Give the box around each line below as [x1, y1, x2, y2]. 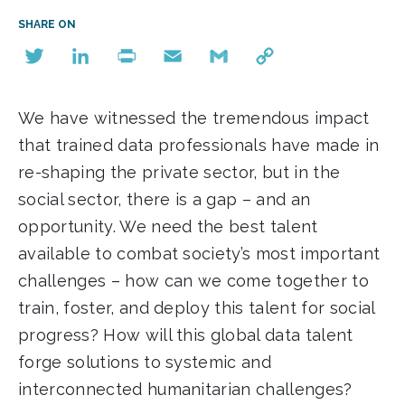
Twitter [22, 71, 69, 89]
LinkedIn [68, 71, 124, 89]
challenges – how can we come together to [18, 271, 369, 291]
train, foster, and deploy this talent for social [18, 298, 375, 318]
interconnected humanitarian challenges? [18, 380, 353, 400]
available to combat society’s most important [18, 244, 381, 264]
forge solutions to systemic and [18, 353, 272, 372]
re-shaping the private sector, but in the [18, 163, 341, 183]
